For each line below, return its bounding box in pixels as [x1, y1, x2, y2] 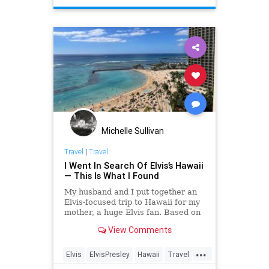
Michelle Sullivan [101, 125, 164, 137]
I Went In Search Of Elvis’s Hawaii [64, 159, 204, 171]
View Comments [106, 225, 172, 236]
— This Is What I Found [64, 169, 159, 181]
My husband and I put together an [64, 187, 197, 196]
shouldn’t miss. [64, 228, 123, 237]
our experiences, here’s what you [64, 217, 195, 227]
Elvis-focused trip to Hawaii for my [64, 197, 200, 207]
